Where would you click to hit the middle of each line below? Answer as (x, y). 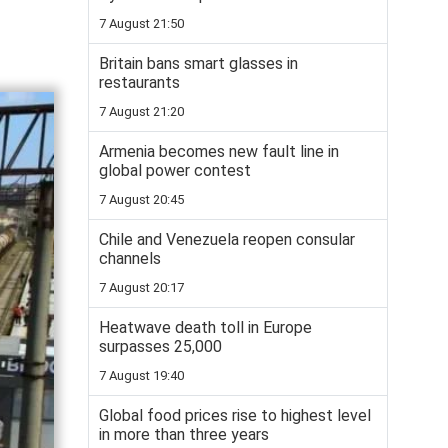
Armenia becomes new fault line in (219, 151)
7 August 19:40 (141, 375)
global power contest (175, 170)
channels (130, 258)
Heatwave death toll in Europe (205, 327)
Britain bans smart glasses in (198, 63)
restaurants (139, 82)
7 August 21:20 (141, 111)
